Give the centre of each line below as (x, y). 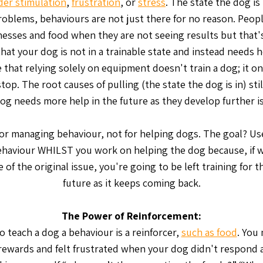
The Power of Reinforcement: (131, 216)
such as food (209, 232)
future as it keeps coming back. (131, 183)
